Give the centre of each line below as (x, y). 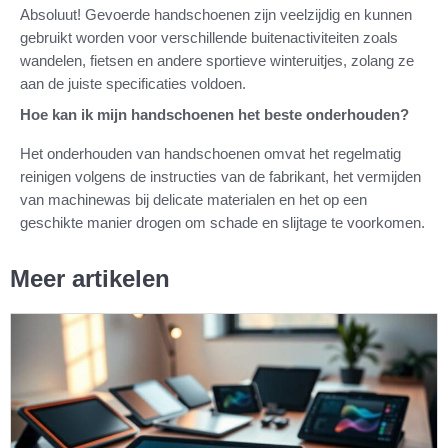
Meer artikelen (90, 278)
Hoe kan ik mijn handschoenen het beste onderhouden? (214, 114)
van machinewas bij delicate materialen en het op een (193, 199)
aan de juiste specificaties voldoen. (133, 83)
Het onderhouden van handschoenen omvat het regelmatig (210, 153)
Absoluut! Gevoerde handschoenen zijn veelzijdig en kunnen (216, 14)
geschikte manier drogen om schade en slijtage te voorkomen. (222, 222)
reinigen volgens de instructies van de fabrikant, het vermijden (220, 176)
